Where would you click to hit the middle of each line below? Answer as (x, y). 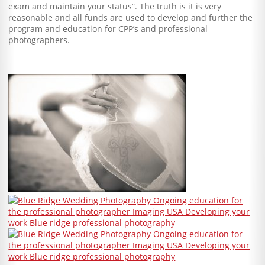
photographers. (39, 40)
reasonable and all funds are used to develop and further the (131, 17)
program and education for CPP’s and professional (108, 28)
